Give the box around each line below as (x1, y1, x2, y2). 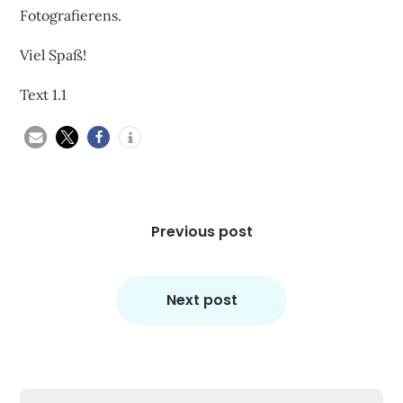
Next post (166, 289, 237, 310)
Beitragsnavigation (19, 196, 179, 219)
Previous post (150, 220, 253, 242)
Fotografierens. (20, 5, 122, 24)
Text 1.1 (20, 85, 67, 103)
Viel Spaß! (20, 45, 87, 64)
